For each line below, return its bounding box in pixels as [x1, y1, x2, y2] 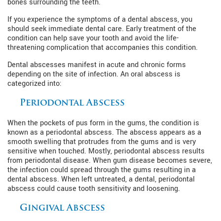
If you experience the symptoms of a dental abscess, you [7, 14, 192, 25]
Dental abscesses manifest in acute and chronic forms [7, 59, 186, 70]
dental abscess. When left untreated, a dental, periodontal [7, 174, 195, 184]
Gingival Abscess [20, 203, 105, 213]
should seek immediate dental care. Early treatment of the [7, 23, 196, 34]
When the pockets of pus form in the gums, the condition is [7, 117, 199, 128]
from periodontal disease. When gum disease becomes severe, [7, 155, 212, 166]
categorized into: [7, 78, 62, 89]
